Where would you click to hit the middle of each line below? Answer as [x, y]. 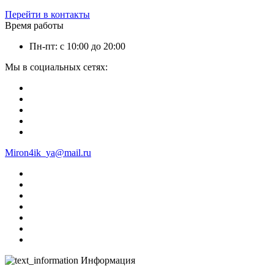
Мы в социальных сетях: [56, 67]
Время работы [34, 25]
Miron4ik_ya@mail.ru [48, 152]
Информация [108, 260]
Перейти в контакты [47, 14]
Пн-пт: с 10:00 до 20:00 [77, 46]
